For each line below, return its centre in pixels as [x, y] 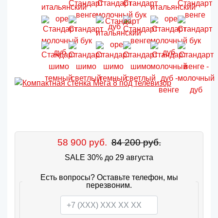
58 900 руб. [82, 143]
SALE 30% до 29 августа [109, 158]
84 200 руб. [136, 143]
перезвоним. [109, 185]
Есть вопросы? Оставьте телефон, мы [109, 178]
